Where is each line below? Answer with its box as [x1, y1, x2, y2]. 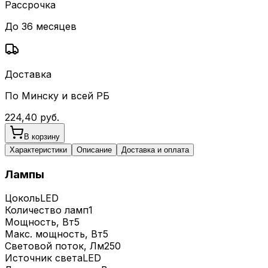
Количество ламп [5, 204, 89, 217]
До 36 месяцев [5, 20, 77, 32]
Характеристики [10, 145, 67, 154]
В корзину [24, 132, 60, 141]
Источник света [5, 252, 83, 264]
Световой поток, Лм [5, 240, 104, 252]
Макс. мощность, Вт [5, 228, 103, 240]
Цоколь [5, 192, 40, 205]
